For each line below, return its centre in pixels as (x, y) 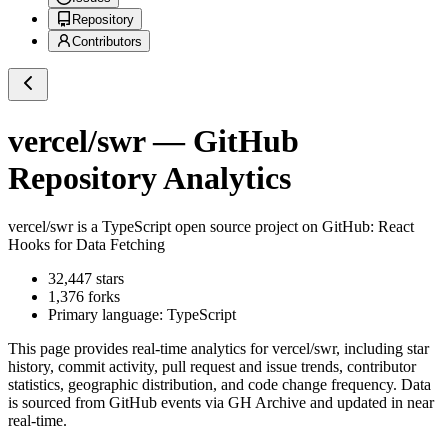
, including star (382, 349)
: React (392, 227)
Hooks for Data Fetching (86, 245)
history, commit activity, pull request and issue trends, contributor (212, 367)
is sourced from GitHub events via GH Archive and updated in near (221, 403)
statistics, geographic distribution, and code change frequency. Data (219, 385)
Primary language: (107, 315)
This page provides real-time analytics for (140, 349)
